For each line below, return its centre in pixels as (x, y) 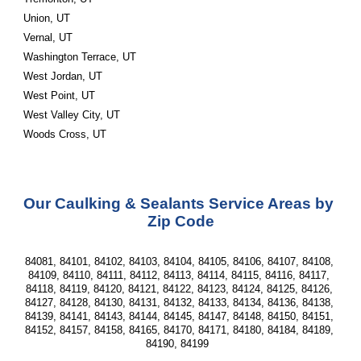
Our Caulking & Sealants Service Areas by (179, 203)
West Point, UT (60, 95)
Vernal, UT (48, 37)
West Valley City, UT (72, 115)
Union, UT (47, 18)
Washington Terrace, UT (80, 57)
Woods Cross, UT (67, 134)
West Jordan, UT (63, 76)
